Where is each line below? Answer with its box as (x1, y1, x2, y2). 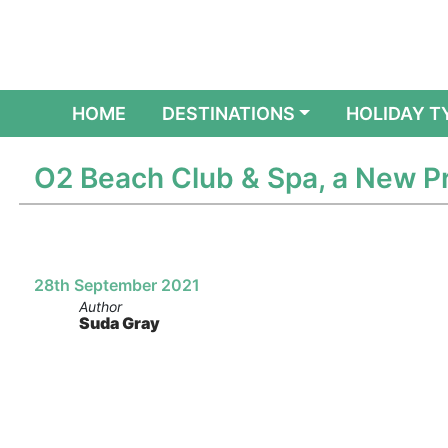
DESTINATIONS (161, 103, 295, 124)
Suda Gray (78, 313, 160, 333)
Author (78, 298, 122, 315)
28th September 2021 (33, 275, 200, 295)
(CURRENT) (124, 102, 225, 123)
